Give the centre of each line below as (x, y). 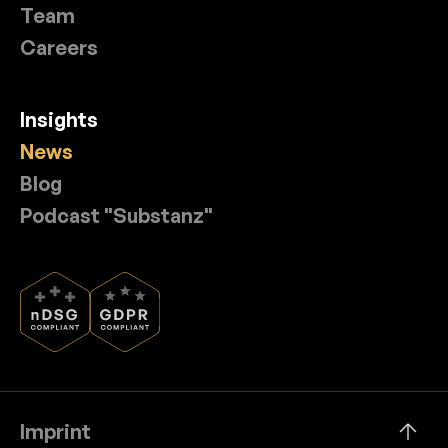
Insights (59, 119)
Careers (59, 47)
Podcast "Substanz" (116, 215)
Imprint (55, 431)
